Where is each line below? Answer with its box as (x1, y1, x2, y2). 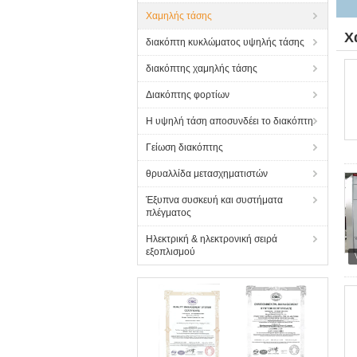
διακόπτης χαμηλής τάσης (146, 63, 257, 74)
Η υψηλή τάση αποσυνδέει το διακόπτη (146, 116, 313, 127)
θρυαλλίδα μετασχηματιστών (146, 168, 268, 179)
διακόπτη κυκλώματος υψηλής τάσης (146, 37, 304, 48)
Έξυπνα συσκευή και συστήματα (146, 194, 283, 206)
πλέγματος (146, 207, 191, 218)
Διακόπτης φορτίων (146, 89, 229, 100)
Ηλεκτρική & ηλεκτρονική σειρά (146, 233, 277, 245)
